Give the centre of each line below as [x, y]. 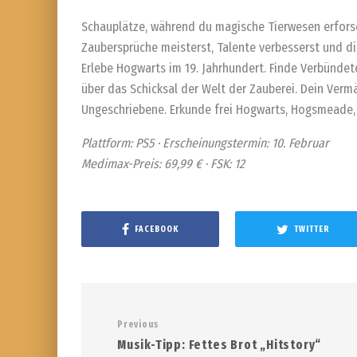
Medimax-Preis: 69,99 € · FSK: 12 [163, 164]
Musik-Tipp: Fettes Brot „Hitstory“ [220, 345]
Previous [138, 324]
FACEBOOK [156, 229]
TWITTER [312, 229]
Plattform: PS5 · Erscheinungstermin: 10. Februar [205, 143]
